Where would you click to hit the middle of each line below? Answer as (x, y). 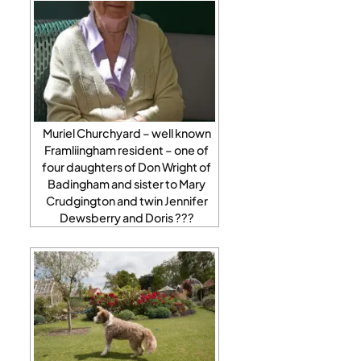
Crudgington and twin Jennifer (127, 200)
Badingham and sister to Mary (127, 183)
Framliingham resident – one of (127, 149)
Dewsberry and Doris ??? (127, 217)
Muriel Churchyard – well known (127, 133)
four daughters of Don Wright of (127, 166)
